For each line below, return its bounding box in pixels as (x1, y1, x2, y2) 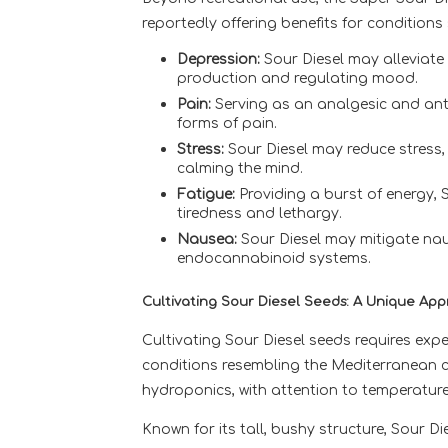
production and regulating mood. (177, 71, 418, 86)
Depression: (177, 52, 260, 67)
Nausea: (177, 232, 237, 247)
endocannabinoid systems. (177, 251, 371, 266)
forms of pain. (177, 116, 277, 131)
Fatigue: (177, 187, 235, 202)
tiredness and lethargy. (177, 206, 342, 221)
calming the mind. (177, 161, 303, 176)
